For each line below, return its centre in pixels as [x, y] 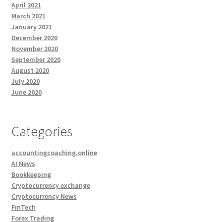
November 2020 [34, 48]
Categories [42, 131]
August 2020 [30, 70]
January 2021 [31, 27]
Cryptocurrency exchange [51, 185]
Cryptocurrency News [44, 196]
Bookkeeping [31, 174]
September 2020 [36, 59]
